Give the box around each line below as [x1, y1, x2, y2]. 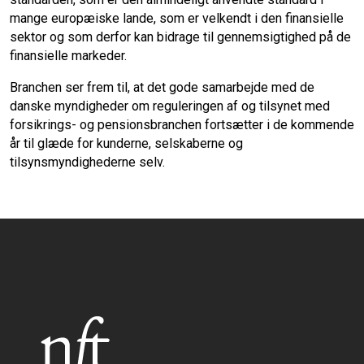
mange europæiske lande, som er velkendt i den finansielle [10, 11, 344, 27]
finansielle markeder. [10, 48, 127, 64]
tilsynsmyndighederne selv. [10, 154, 165, 171]
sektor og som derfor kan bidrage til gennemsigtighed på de [10, 29, 351, 45]
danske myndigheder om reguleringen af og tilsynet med [10, 98, 330, 115]
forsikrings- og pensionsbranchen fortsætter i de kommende [10, 117, 354, 133]
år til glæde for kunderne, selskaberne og [10, 136, 243, 152]
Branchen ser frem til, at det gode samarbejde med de [10, 80, 314, 96]
